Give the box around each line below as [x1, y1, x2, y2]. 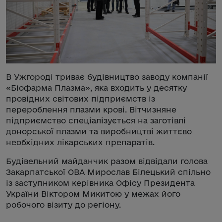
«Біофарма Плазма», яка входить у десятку [6, 83, 187, 92]
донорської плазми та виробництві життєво [6, 126, 192, 136]
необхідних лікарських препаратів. [6, 137, 155, 147]
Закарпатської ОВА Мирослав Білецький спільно [6, 167, 211, 176]
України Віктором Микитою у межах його [6, 189, 180, 198]
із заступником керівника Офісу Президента [6, 178, 195, 187]
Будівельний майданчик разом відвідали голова [6, 156, 208, 166]
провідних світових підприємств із [6, 94, 155, 103]
